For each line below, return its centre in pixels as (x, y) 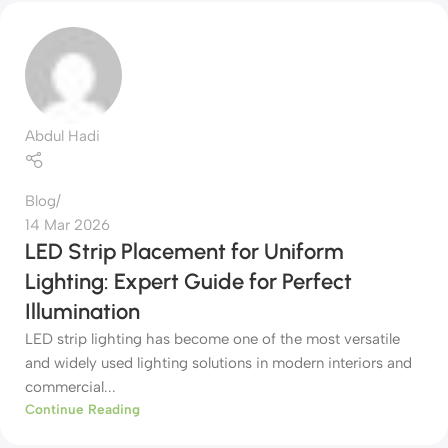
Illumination (82, 312)
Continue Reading (82, 409)
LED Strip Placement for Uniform (184, 252)
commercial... (70, 387)
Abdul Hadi (62, 135)
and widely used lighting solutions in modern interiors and (218, 363)
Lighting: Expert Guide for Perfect (188, 282)
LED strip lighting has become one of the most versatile (212, 339)
